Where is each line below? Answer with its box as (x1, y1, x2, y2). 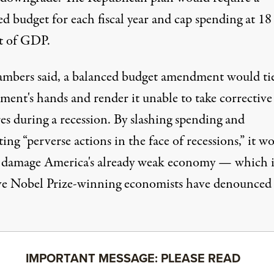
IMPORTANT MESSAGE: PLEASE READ (25, 249, 240, 267)
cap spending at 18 (174, 10, 272, 29)
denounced (213, 174, 272, 194)
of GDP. (6, 31, 50, 51)
